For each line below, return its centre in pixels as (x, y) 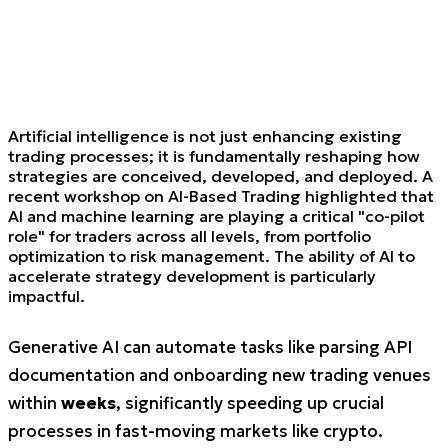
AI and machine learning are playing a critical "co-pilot (216, 215)
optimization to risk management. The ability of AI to (211, 255)
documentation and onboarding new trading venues (219, 375)
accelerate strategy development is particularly (192, 275)
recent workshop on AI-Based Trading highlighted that (221, 195)
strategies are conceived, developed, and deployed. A (220, 175)
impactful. (46, 295)
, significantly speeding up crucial (250, 403)
